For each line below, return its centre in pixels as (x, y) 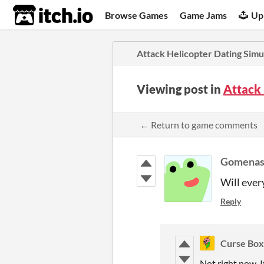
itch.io (38, 15)
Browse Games (137, 15)
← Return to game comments (199, 125)
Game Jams (204, 15)
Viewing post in (180, 89)
